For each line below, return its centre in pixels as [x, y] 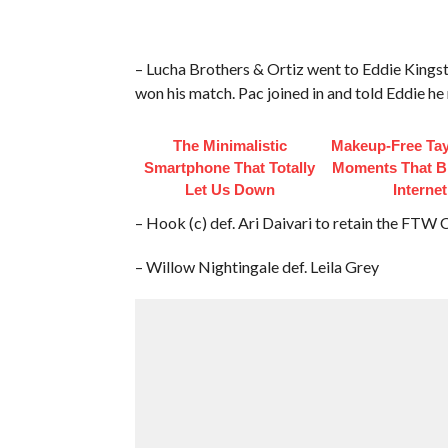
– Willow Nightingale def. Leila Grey [256, 266]
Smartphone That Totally [230, 167]
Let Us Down [229, 189]
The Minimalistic [229, 145]
